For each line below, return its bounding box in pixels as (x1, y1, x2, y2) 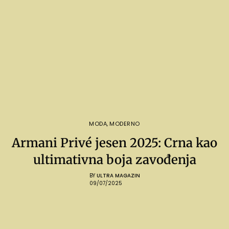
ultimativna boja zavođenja (33, 151, 196, 168)
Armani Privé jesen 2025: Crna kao (12, 134, 217, 151)
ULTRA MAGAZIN (96, 171, 140, 179)
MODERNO (109, 119, 140, 128)
